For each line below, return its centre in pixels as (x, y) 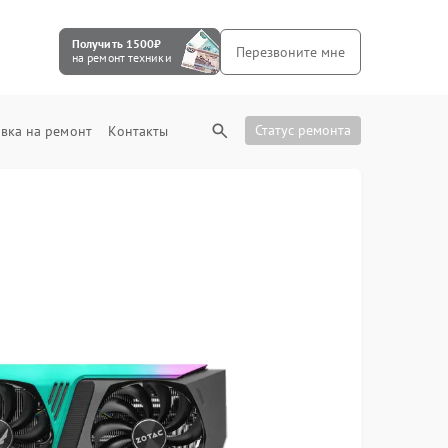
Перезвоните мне (290, 51)
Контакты (138, 131)
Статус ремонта (303, 130)
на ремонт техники (121, 57)
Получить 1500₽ (116, 43)
